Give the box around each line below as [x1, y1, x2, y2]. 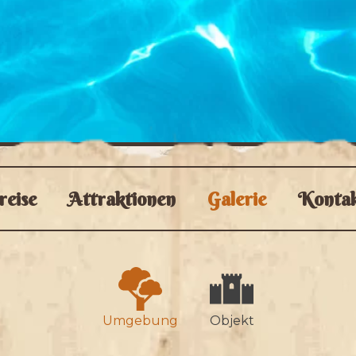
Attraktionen [68, 187, 176, 211]
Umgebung [102, 313, 178, 328]
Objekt [209, 313, 254, 328]
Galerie [207, 187, 266, 211]
